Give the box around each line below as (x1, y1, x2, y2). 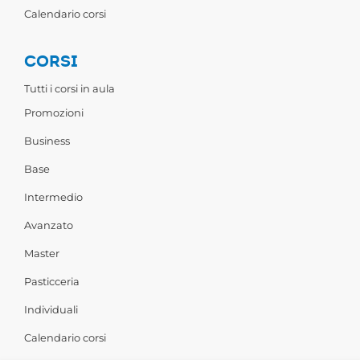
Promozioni (24, 106, 84, 120)
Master (24, 247, 59, 260)
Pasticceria (24, 275, 80, 288)
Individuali (24, 303, 78, 317)
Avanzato (24, 219, 73, 232)
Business (24, 134, 70, 148)
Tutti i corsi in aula (24, 82, 115, 96)
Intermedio (24, 190, 83, 204)
